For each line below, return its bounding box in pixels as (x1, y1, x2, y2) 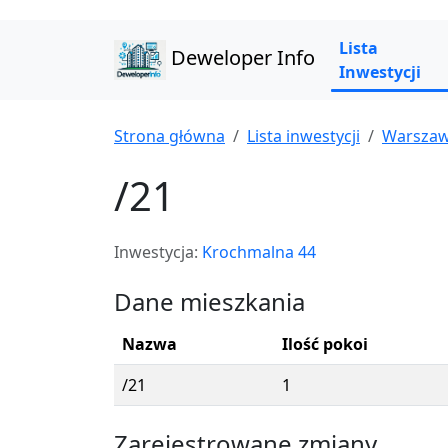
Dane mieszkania (114, 285, 305, 318)
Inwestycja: (114, 241, 202, 263)
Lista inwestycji (247, 125, 360, 147)
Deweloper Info (165, 44, 315, 72)
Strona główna (114, 125, 225, 147)
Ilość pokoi (282, 333, 368, 355)
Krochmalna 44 (202, 241, 316, 263)
